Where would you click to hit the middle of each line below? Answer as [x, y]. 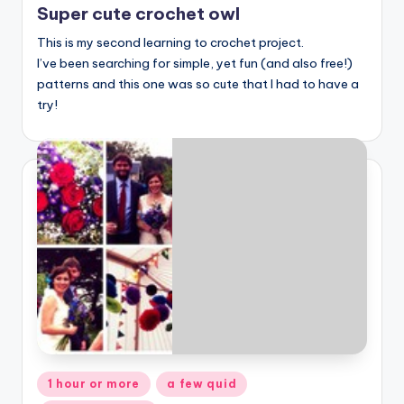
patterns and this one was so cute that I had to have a [198, 83]
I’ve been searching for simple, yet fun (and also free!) [195, 63]
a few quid [202, 384]
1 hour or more [94, 384]
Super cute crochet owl [138, 13]
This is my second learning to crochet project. [170, 42]
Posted [57, 381]
